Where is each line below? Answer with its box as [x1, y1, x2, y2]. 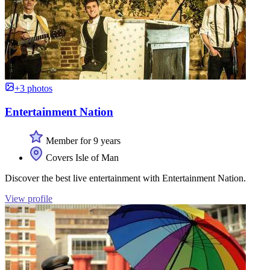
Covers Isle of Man [43, 152, 119, 163]
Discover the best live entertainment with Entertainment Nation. [5, 173, 246, 184]
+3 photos [14, 83, 52, 93]
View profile [5, 193, 52, 204]
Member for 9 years [43, 136, 121, 146]
